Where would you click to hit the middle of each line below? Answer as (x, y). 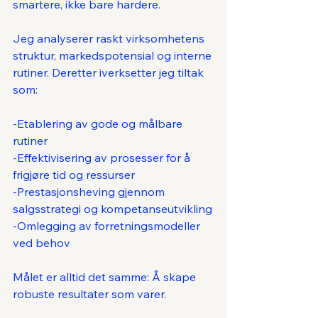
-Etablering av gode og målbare (99, 124)
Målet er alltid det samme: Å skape (106, 277)
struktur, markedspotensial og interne (114, 56)
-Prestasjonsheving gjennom (90, 192)
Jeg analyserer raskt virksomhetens (110, 39)
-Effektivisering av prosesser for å (103, 158)
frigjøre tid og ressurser (74, 175)
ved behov (42, 243)
